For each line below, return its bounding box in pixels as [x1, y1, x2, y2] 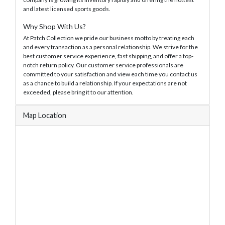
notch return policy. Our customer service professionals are [23, 61, 183, 69]
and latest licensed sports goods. [23, 5, 110, 13]
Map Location [23, 111, 66, 120]
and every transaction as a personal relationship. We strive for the [23, 43, 198, 51]
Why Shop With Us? [23, 22, 86, 31]
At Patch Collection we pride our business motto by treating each [23, 34, 194, 42]
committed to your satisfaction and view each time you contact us [23, 70, 197, 78]
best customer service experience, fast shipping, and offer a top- [23, 52, 193, 60]
